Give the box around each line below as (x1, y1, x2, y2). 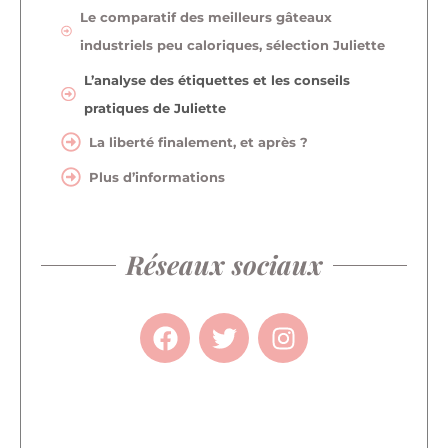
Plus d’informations (89, 168, 225, 185)
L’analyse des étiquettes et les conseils (83, 71, 350, 88)
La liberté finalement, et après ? (89, 134, 308, 151)
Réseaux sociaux (125, 247, 323, 283)
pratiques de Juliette (83, 99, 226, 116)
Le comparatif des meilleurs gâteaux (79, 9, 332, 26)
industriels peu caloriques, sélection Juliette (79, 37, 385, 54)
